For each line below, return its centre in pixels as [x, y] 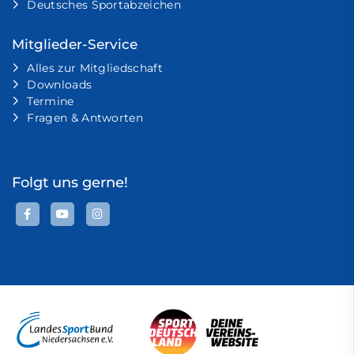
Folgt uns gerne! [70, 182]
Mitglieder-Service [75, 44]
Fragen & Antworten [85, 117]
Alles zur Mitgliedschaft [95, 68]
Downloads [60, 84]
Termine [51, 101]
